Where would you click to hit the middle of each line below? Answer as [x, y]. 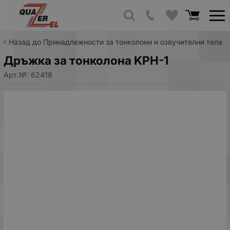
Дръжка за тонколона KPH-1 [86, 60]
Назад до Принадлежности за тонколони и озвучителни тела [116, 42]
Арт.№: [17, 74]
